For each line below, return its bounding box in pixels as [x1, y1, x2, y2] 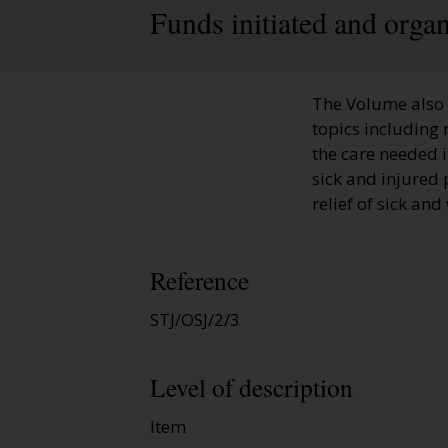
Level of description [150, 369, 353, 404]
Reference [150, 263, 249, 298]
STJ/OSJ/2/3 [150, 308, 240, 332]
